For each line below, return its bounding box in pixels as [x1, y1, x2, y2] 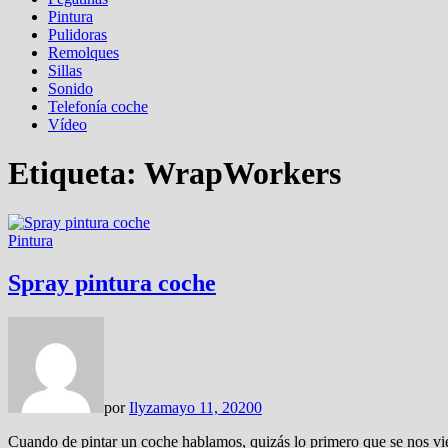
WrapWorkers [144, 155, 341, 192]
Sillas [48, 62, 82, 79]
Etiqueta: [8, 155, 144, 192]
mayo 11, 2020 [160, 398, 254, 416]
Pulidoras [48, 26, 107, 43]
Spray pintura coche [8, 269, 216, 296]
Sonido [48, 80, 93, 97]
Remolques [48, 44, 119, 61]
